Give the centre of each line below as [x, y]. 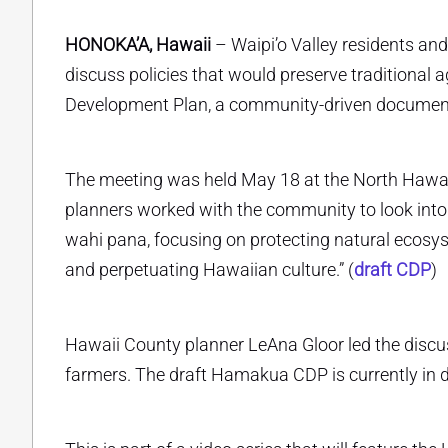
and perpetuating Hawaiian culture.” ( [209, 270]
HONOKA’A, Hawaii [138, 45]
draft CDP [392, 270]
